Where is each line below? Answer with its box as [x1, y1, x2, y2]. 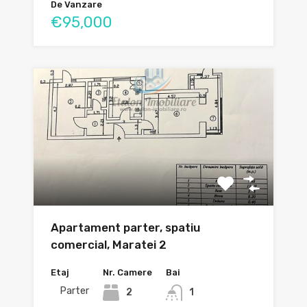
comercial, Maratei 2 [51, 238, 167, 252]
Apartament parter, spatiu [51, 221, 200, 235]
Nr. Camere [103, 267, 152, 278]
